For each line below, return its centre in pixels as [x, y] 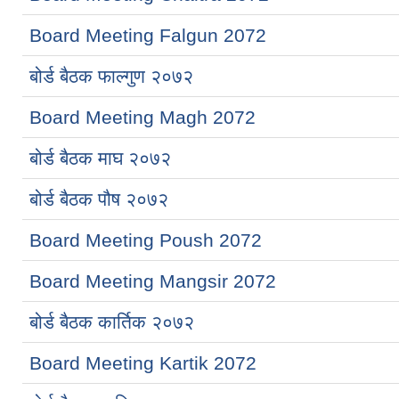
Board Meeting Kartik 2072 [143, 362]
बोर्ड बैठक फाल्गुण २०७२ [111, 76]
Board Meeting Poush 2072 [146, 240]
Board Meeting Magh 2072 [142, 117]
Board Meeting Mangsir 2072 [153, 281]
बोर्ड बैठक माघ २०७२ [100, 158]
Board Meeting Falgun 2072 [148, 35]
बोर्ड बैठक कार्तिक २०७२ [112, 322]
